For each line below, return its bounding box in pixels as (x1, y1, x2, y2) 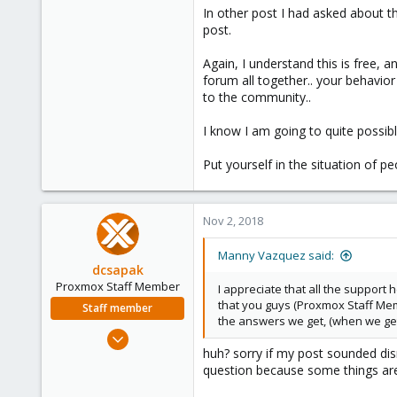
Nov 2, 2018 (203, 213, 263, 229)
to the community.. (203, 89, 311, 105)
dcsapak (91, 261, 144, 278)
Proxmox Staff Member (55, 278, 180, 294)
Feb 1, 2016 (126, 324, 184, 340)
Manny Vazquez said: (218, 247, 334, 263)
